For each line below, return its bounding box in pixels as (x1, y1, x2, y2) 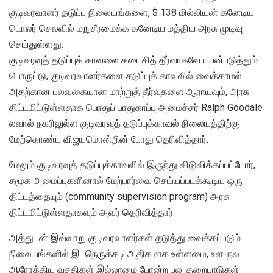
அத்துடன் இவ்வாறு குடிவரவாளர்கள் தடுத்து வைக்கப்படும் (9, 232, 241, 244)
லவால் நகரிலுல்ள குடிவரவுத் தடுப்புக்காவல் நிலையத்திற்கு (9, 117, 240, 129)
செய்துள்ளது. (9, 38, 63, 50)
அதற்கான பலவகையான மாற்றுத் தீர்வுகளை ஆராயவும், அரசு (9, 85, 249, 97)
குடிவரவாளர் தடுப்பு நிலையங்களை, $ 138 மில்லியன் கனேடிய (9, 6, 254, 18)
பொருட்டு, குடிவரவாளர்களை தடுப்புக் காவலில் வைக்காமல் (9, 69, 242, 82)
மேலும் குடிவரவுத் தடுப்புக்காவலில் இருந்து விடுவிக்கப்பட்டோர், (9, 158, 255, 171)
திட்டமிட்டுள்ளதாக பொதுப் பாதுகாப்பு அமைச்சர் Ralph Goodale (9, 101, 263, 113)
